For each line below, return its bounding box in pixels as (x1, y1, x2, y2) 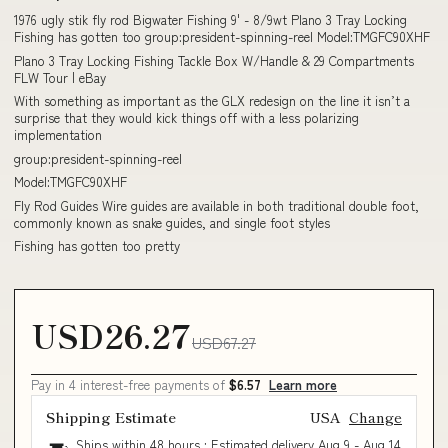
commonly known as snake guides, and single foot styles (14, 212, 330, 232)
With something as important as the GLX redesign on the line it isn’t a (14, 91, 410, 110)
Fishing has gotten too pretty (14, 236, 180, 255)
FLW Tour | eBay (14, 67, 106, 87)
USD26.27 (31, 311, 192, 358)
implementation (14, 125, 102, 144)
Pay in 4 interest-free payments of (31, 374, 229, 394)
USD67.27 (192, 329, 256, 354)
